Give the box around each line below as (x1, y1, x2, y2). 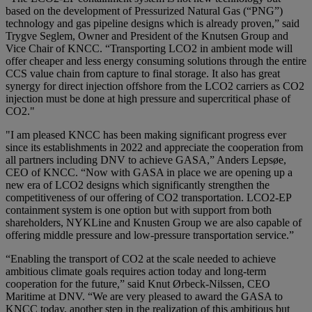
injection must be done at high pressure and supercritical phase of (6, 93, 290, 105)
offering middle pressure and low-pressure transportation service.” (6, 229, 294, 242)
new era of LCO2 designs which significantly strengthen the (6, 179, 270, 192)
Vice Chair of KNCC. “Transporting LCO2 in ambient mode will (6, 42, 292, 55)
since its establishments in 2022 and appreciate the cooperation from (6, 141, 303, 154)
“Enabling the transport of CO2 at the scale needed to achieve (6, 253, 276, 265)
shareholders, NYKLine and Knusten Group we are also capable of (6, 217, 302, 229)
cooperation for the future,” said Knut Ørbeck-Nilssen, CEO (6, 278, 270, 290)
